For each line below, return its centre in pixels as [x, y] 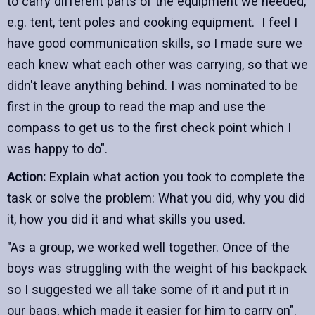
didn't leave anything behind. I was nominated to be [153, 85]
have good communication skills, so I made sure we [155, 43]
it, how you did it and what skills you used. [126, 219]
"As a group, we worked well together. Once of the [148, 247]
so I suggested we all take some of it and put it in [148, 289]
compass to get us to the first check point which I [149, 127]
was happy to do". [57, 148]
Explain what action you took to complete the [175, 176]
